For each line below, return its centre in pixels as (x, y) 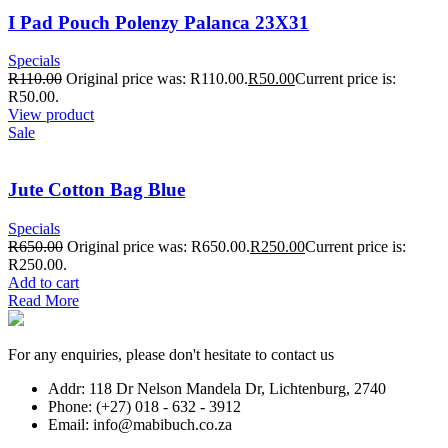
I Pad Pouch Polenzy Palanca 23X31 (158, 22)
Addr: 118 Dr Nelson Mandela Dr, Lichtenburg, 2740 (217, 388)
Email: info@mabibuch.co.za (140, 424)
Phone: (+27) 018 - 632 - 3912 (144, 406)
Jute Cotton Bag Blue (96, 190)
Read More (43, 300)
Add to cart (43, 282)
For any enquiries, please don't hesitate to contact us (171, 354)
